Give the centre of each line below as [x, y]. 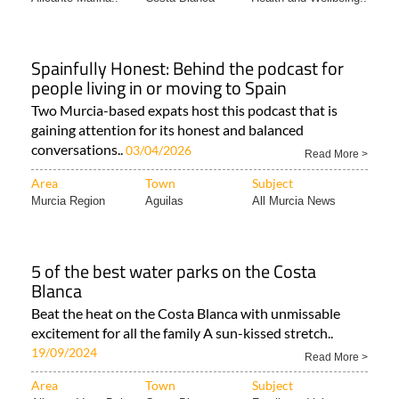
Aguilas [164, 201]
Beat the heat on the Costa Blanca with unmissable [186, 313]
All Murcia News [294, 201]
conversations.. [78, 149]
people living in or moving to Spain [159, 88]
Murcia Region [68, 201]
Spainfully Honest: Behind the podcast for [187, 68]
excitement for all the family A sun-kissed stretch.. [182, 333]
